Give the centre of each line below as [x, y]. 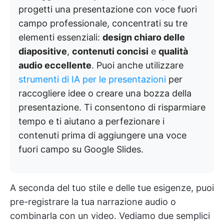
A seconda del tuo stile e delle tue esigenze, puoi [112, 188]
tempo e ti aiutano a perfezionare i [91, 121]
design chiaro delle [144, 37]
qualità [173, 51]
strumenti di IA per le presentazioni [92, 79]
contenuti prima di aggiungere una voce [102, 135]
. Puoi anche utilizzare [137, 65]
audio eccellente [55, 65]
